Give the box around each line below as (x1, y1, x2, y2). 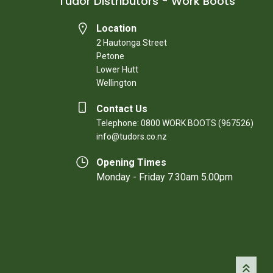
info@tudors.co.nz (96, 132, 167, 141)
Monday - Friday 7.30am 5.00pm (96, 171, 233, 183)
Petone (96, 51, 124, 61)
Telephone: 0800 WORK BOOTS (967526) (96, 118, 253, 128)
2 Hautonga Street (96, 38, 167, 48)
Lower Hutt (96, 65, 138, 74)
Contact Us (96, 103, 147, 115)
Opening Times (96, 157, 166, 168)
